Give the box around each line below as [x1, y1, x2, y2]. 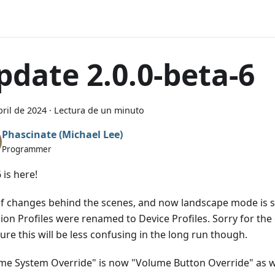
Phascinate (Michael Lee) [2, 127, 123, 141]
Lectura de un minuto [54, 104, 144, 116]
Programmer [2, 143, 52, 155]
